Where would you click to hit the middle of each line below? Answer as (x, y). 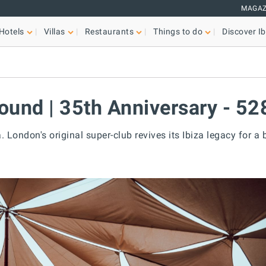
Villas (54, 31)
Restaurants (109, 31)
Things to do (178, 31)
